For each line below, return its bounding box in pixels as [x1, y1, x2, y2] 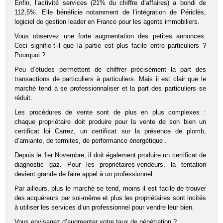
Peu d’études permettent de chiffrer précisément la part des [14, 66, 206, 74]
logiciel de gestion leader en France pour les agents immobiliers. [14, 18, 200, 26]
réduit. [14, 94, 33, 102]
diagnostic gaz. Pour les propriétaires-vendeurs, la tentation [14, 161, 206, 169]
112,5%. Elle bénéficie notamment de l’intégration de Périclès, [14, 8, 206, 16]
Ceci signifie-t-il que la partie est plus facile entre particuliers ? [14, 42, 206, 50]
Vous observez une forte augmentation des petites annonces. [14, 32, 206, 40]
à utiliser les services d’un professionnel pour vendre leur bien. [14, 204, 195, 212]
